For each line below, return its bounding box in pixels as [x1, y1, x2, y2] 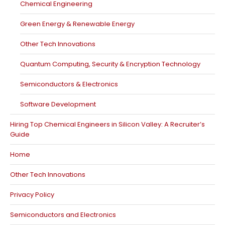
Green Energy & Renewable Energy [20, 19, 135, 29]
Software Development [20, 99, 96, 109]
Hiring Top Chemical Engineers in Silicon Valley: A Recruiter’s [10, 120, 205, 129]
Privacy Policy [10, 190, 54, 199]
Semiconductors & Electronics [20, 79, 118, 89]
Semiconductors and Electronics [10, 210, 116, 219]
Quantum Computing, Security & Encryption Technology [20, 59, 200, 69]
